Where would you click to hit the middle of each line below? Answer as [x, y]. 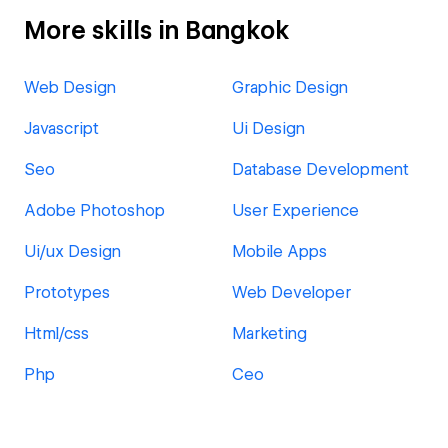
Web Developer [291, 292]
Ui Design [268, 128]
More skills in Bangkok [157, 30]
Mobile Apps [279, 251]
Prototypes [67, 292]
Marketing [269, 333]
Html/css [56, 333]
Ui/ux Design [72, 251]
